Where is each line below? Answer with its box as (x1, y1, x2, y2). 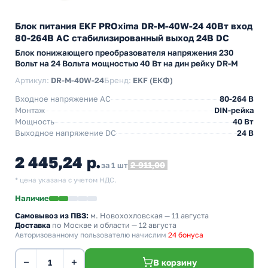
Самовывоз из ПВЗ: (15, 211, 89, 220)
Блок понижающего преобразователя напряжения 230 (15, 48, 234, 57)
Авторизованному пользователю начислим (15, 230, 168, 239)
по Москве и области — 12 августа (50, 221, 176, 230)
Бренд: (104, 75, 133, 85)
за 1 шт (101, 160, 129, 170)
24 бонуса (168, 230, 203, 239)
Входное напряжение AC (15, 94, 111, 103)
